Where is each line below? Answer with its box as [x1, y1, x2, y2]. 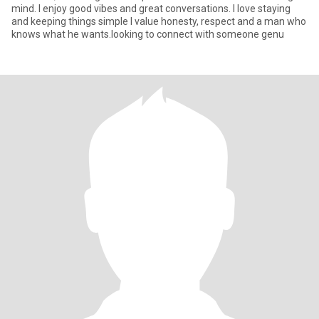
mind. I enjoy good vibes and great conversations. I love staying [11, 3, 291, 14]
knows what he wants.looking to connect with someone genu [11, 28, 284, 40]
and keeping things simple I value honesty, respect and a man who [11, 16, 306, 27]
